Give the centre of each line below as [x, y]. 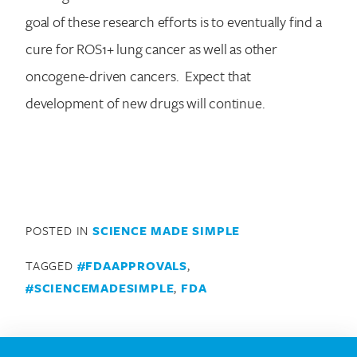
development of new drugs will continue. [149, 102]
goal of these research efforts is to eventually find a [174, 21]
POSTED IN [59, 230]
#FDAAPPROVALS [132, 265]
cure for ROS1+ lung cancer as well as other [151, 48]
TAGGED [51, 265]
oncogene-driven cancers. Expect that [138, 75]
